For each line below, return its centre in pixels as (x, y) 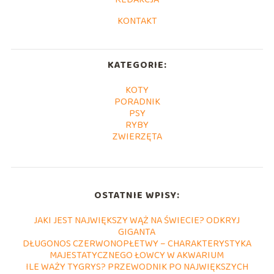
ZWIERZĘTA (137, 137)
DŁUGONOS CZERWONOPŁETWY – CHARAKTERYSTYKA (137, 244)
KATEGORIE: (137, 65)
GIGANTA (137, 232)
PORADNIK (137, 102)
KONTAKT (137, 21)
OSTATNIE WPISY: (137, 196)
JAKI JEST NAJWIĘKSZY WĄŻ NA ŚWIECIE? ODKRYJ (137, 221)
